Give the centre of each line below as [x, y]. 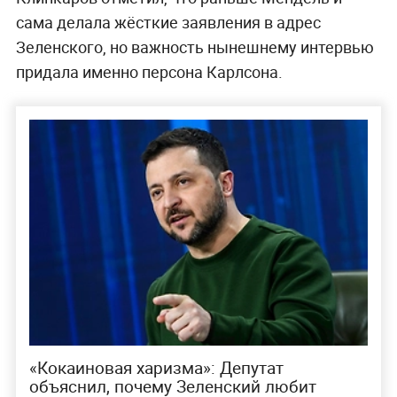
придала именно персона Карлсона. [149, 72]
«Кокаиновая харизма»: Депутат [156, 368]
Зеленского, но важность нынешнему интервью [195, 47]
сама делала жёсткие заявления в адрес [168, 23]
